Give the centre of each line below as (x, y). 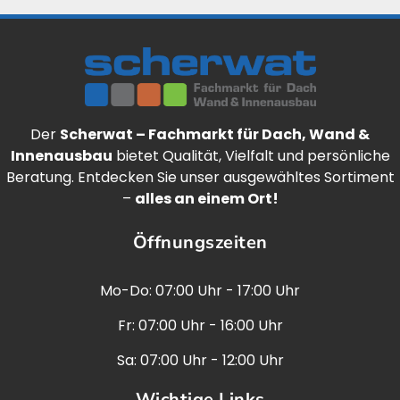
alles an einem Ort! (206, 199)
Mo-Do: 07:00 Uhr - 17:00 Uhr (200, 290)
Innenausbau (61, 156)
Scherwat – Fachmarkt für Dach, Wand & (215, 135)
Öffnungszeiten (200, 242)
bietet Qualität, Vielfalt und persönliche (251, 156)
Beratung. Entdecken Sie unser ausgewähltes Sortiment (200, 178)
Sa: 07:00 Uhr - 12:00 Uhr (200, 360)
